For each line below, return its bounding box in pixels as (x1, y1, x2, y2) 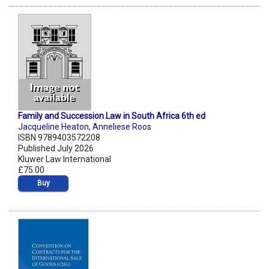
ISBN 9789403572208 (18, 133, 100, 143)
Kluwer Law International (18, 154, 111, 165)
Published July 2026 (18, 144, 94, 154)
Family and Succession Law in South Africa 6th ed (18, 111, 205, 121)
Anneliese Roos (92, 122, 151, 132)
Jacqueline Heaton (18, 122, 89, 132)
